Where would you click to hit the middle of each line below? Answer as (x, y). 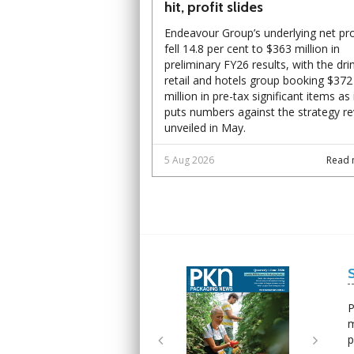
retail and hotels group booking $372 (258, 80)
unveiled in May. (205, 127)
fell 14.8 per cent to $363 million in (252, 48)
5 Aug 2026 (189, 160)
